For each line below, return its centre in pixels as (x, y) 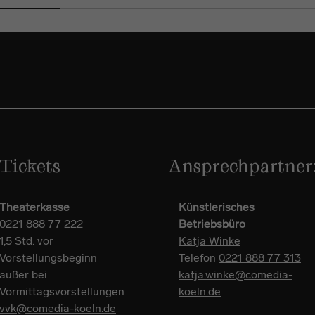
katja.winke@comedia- (236, 275)
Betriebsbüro (213, 224)
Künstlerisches (217, 207)
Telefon (199, 258)
